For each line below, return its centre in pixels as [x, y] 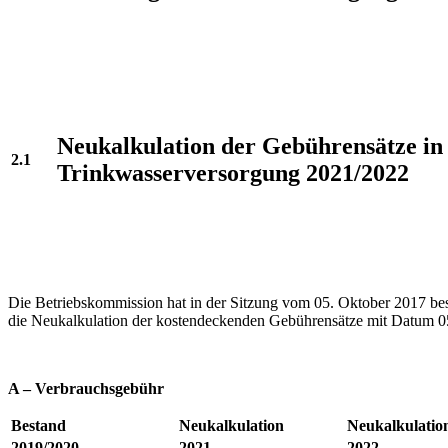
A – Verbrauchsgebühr [86, 388]
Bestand [38, 425]
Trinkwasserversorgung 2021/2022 [233, 172]
